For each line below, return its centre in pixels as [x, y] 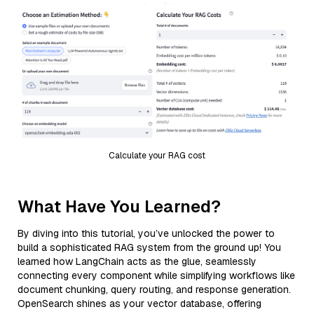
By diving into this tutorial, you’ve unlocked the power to [146, 233]
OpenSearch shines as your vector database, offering [139, 303]
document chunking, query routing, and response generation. [154, 289]
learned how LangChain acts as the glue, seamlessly [137, 261]
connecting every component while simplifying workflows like [156, 275]
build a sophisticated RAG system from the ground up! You [149, 247]
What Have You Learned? [119, 206]
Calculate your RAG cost [157, 155]
